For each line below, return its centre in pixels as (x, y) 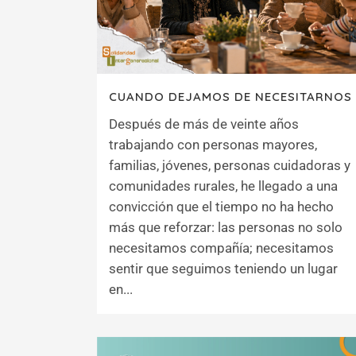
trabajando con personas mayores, (213, 144)
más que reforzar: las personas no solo (226, 227)
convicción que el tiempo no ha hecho (221, 206)
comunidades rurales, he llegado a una (223, 186)
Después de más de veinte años (204, 124)
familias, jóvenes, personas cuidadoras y (230, 165)
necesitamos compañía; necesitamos (221, 248)
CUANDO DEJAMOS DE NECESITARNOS (230, 96)
